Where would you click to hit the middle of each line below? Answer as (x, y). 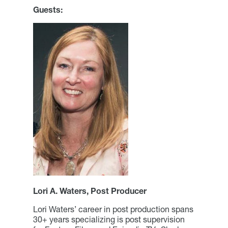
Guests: (48, 9)
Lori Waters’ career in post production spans (113, 209)
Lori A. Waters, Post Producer (90, 191)
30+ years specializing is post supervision (109, 219)
